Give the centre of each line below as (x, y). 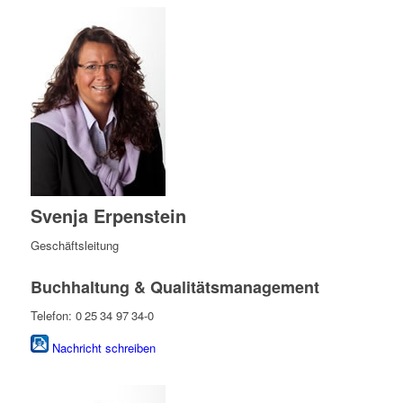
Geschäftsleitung (74, 246)
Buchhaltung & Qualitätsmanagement (175, 287)
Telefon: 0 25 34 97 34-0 (92, 316)
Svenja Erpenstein (108, 216)
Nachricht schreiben (103, 348)
